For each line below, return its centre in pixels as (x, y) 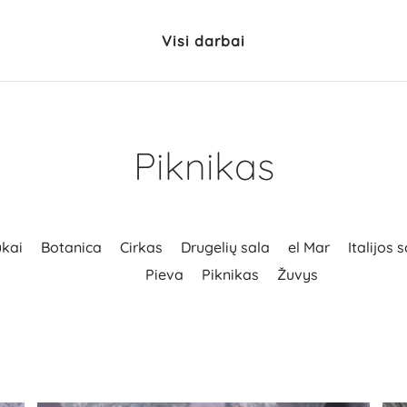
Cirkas (142, 248)
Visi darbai (203, 40)
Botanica (72, 248)
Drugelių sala (226, 248)
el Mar (309, 248)
